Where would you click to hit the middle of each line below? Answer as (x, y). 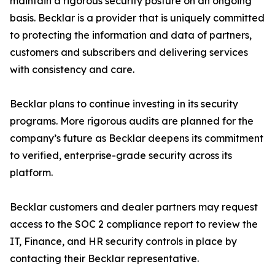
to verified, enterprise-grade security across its (121, 155)
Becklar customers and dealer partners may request (134, 207)
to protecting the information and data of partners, (131, 35)
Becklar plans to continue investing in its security (124, 104)
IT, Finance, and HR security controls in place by (123, 241)
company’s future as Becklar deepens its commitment (137, 138)
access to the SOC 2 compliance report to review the (134, 224)
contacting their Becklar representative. (104, 258)
